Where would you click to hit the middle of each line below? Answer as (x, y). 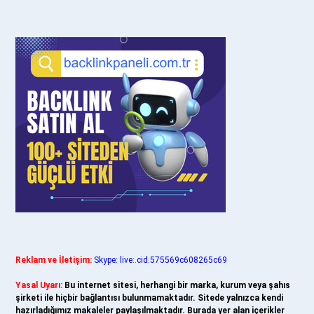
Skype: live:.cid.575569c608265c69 (161, 260)
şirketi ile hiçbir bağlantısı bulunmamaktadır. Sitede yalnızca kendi (149, 298)
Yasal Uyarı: (39, 285)
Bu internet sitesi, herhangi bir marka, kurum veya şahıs (177, 285)
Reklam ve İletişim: (54, 260)
